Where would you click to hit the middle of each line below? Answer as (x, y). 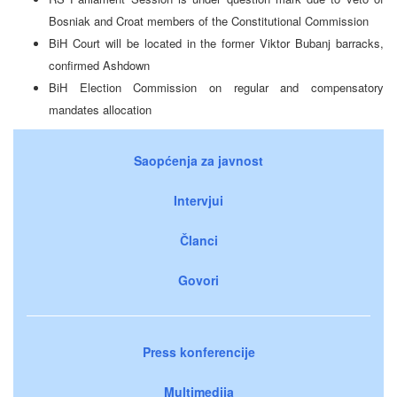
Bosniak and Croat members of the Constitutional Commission (209, 20)
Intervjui (198, 200)
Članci (198, 240)
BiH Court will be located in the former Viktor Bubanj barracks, (216, 43)
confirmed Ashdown (99, 65)
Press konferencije (198, 351)
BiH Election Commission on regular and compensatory (216, 87)
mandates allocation (100, 109)
